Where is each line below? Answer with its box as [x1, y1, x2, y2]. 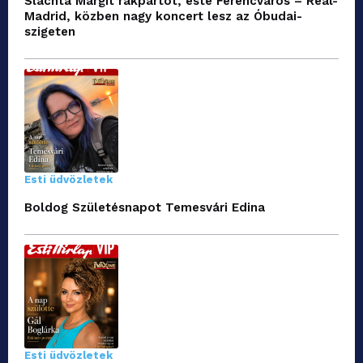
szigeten [24, 24, 75, 40]
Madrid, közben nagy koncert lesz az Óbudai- [24, 9, 302, 24]
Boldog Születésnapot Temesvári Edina [24, 200, 265, 216]
